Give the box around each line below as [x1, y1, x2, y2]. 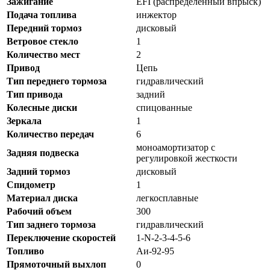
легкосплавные [136, 193, 198, 204]
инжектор [136, 10, 177, 20]
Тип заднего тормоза [7, 219, 96, 230]
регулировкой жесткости [136, 153, 237, 164]
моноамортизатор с [136, 142, 215, 153]
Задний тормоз [7, 166, 70, 177]
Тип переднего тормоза [7, 76, 107, 87]
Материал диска [7, 193, 78, 204]
